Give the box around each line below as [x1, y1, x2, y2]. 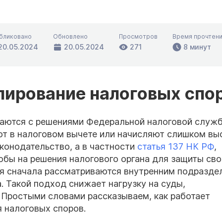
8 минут [183, 43, 211, 52]
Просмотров [119, 33, 158, 41]
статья [137, 141, 166, 152]
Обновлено [53, 33, 88, 41]
